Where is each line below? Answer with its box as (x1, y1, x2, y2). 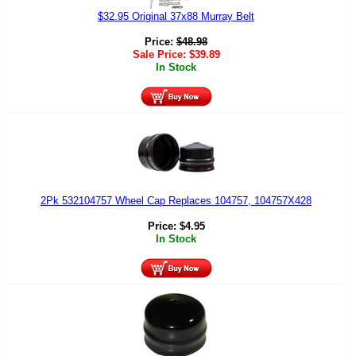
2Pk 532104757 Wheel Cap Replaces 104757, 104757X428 (41, 195, 311, 207)
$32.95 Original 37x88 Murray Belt (98, 10, 254, 23)
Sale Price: (132, 48, 189, 61)
